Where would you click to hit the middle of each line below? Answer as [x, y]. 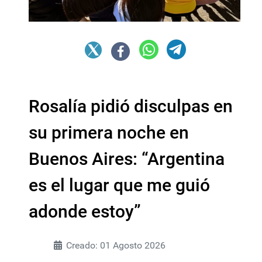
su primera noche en [109, 132]
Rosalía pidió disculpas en [131, 106]
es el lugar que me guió [119, 185]
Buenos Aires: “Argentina [127, 158]
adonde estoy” [85, 211]
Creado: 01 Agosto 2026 [116, 245]
